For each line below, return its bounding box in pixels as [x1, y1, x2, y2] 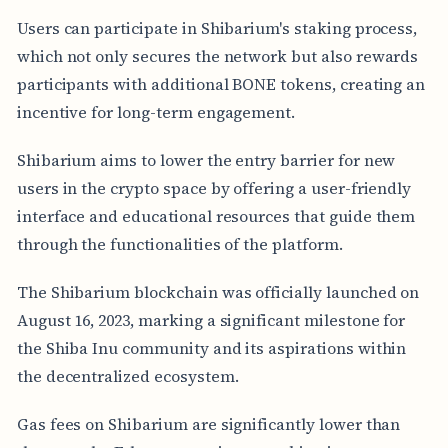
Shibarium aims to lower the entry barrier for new [16, 148, 396, 171]
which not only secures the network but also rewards [16, 44, 419, 67]
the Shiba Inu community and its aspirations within [16, 336, 407, 359]
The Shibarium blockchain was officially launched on [16, 280, 420, 303]
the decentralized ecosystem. [16, 364, 239, 387]
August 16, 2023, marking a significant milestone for [16, 308, 406, 331]
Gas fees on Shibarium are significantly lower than [16, 412, 401, 435]
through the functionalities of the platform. [16, 232, 343, 255]
